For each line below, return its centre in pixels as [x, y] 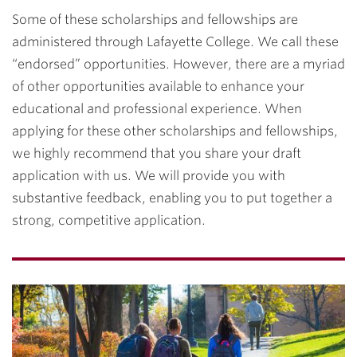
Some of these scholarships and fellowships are [155, 20]
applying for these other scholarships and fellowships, [175, 131]
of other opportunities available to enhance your [158, 86]
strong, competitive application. [109, 220]
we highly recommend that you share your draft [157, 153]
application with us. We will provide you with [149, 176]
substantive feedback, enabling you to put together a [172, 198]
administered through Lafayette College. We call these [175, 42]
